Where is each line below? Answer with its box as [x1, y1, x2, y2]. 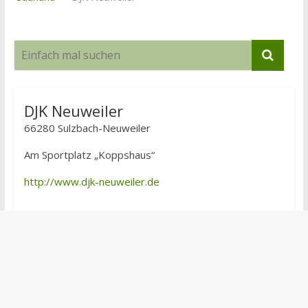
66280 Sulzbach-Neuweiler [23, 121, 151, 135]
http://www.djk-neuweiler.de [23, 175, 159, 188]
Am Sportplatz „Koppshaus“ [23, 148, 155, 162]
